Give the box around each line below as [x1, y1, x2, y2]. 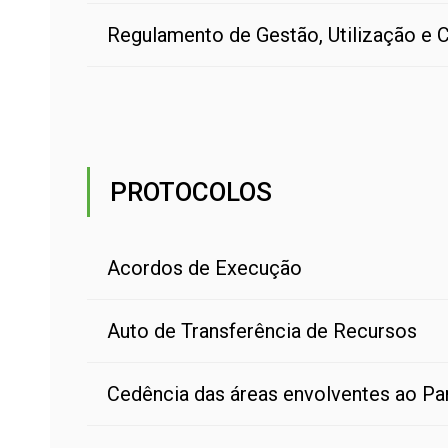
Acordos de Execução [107, 256, 302, 280]
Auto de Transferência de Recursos [107, 319, 417, 343]
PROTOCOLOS [110, 177, 272, 207]
